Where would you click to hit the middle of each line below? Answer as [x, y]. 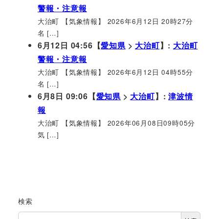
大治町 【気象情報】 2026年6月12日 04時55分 [115, 72]
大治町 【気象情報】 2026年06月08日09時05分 [116, 122]
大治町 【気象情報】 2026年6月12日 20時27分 [115, 21]
